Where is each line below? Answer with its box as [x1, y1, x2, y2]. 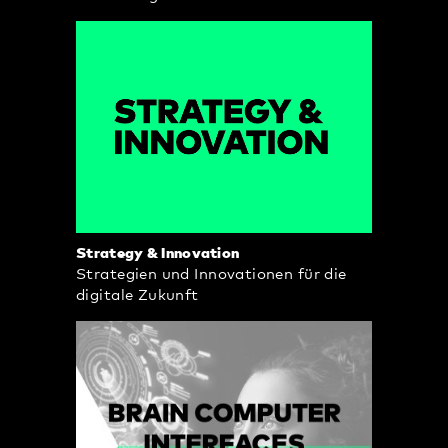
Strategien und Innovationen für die [76, 267, 347, 283]
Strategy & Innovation [76, 246, 240, 262]
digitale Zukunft [76, 288, 199, 304]
